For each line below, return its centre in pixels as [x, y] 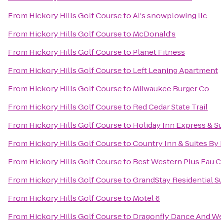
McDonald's [154, 34]
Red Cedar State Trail [170, 107]
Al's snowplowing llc [170, 16]
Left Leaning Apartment [175, 70]
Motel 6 [146, 198]
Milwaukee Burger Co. [172, 89]
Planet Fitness [159, 52]
